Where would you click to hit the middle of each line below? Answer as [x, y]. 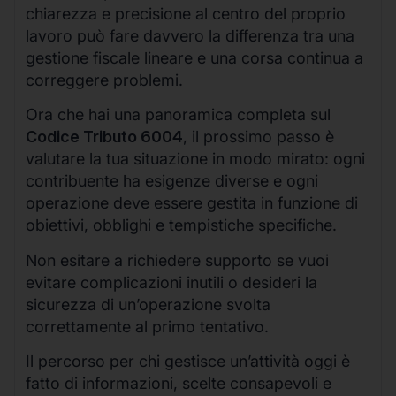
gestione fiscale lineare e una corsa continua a [194, 58]
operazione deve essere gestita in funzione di [192, 203]
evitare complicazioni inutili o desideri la [171, 282]
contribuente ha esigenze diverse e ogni [172, 181]
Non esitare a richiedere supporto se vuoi [177, 260]
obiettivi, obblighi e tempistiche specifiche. [181, 225]
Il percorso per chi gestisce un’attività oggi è [188, 362]
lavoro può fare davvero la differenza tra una [190, 36]
